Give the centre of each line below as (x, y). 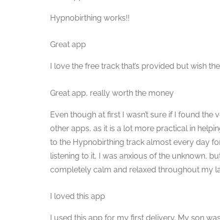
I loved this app (78, 196)
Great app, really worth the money (112, 93)
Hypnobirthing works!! (90, 18)
